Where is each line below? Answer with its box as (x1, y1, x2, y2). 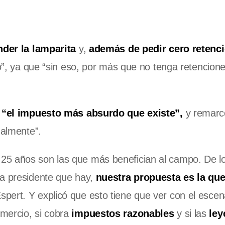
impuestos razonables (68, 208, 174, 219)
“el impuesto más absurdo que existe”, (1, 107, 183, 119)
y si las (174, 208, 206, 219)
